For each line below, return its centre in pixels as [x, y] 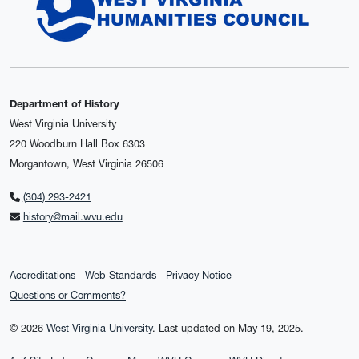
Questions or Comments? [68, 296]
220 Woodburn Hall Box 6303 [77, 144]
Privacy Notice [199, 276]
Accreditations [42, 276]
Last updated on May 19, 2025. [231, 329]
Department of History [65, 104]
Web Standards [121, 276]
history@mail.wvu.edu [73, 217]
